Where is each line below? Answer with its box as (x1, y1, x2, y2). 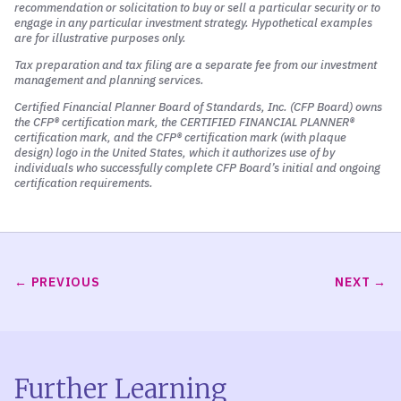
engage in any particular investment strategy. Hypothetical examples (14, 15, 372, 30)
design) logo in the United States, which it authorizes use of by (14, 145, 335, 160)
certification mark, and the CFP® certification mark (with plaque (14, 130, 346, 145)
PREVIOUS (30, 274, 100, 290)
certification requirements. (14, 175, 153, 191)
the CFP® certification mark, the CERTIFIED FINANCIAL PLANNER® (14, 115, 354, 130)
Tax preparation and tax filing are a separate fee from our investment (14, 57, 377, 73)
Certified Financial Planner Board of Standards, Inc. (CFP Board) (14, 99, 355, 115)
